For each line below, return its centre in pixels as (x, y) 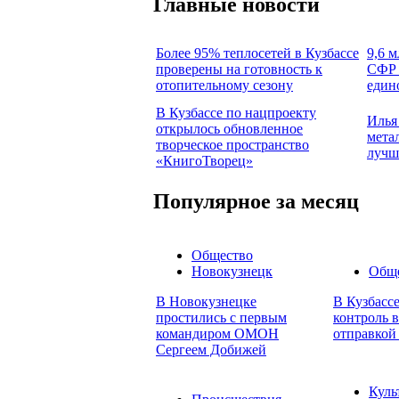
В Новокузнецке (206, 302)
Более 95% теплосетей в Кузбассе (257, 53)
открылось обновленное (229, 128)
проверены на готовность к (239, 69)
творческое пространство (232, 144)
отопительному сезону (224, 85)
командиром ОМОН (217, 334)
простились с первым (221, 318)
